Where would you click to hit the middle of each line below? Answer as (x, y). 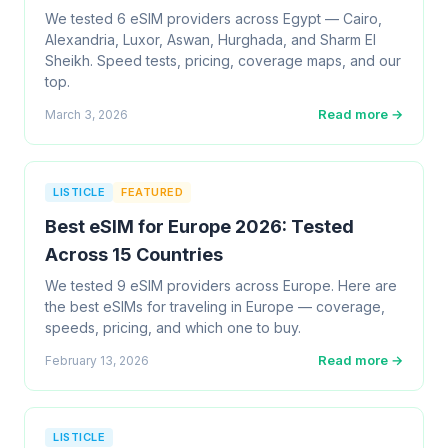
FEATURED (152, 192)
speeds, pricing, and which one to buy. (173, 327)
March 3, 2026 (86, 114)
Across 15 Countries (134, 254)
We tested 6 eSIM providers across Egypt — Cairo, (213, 18)
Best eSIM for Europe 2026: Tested (199, 226)
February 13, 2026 (97, 360)
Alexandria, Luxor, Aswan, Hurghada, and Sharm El (210, 39)
